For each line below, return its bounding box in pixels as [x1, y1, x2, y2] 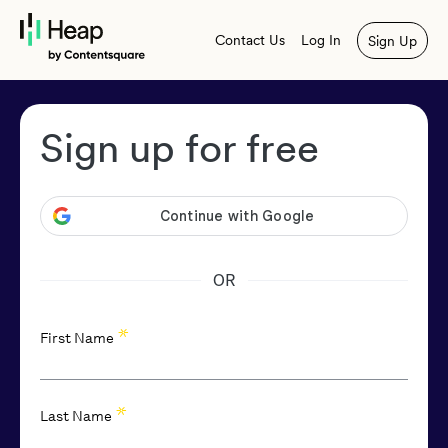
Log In [301, 32, 341, 48]
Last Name [40, 408, 112, 425]
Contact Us [215, 32, 285, 48]
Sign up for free [40, 124, 319, 172]
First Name [40, 330, 114, 347]
